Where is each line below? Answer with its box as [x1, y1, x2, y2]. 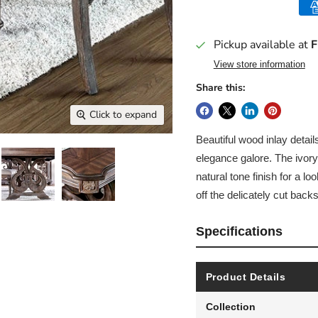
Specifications [195, 224, 283, 238]
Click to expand [89, 108, 158, 122]
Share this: [195, 81, 245, 94]
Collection [205, 301, 256, 312]
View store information [213, 59, 305, 70]
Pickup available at [213, 37, 311, 53]
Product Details [205, 271, 286, 283]
